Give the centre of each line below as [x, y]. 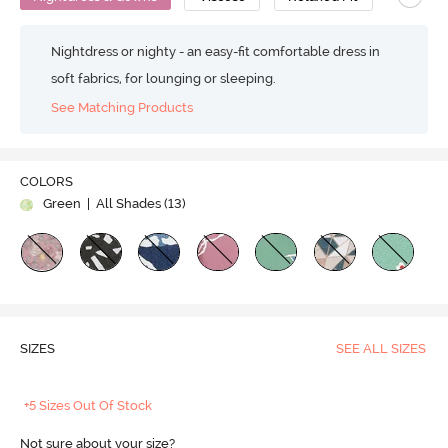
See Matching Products [122, 107]
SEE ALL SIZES [380, 349]
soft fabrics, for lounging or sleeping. [164, 78]
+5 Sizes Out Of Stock [88, 406]
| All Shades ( [125, 204]
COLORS [46, 182]
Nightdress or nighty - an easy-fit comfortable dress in [216, 51]
